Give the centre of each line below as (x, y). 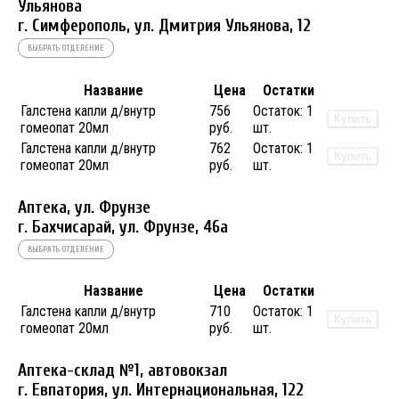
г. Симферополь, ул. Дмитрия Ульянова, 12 (164, 26)
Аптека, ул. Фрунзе (84, 207)
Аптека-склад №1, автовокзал (122, 371)
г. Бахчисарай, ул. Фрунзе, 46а (123, 227)
